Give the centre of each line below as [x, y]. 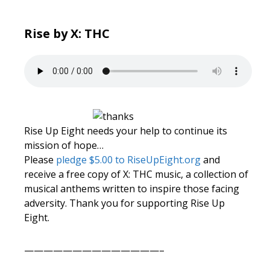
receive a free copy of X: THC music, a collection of [136, 174]
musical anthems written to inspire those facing [132, 189]
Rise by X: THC [67, 34]
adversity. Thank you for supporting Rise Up [124, 203]
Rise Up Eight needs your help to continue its [126, 131]
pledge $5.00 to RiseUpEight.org [128, 160]
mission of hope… [64, 146]
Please [40, 160]
